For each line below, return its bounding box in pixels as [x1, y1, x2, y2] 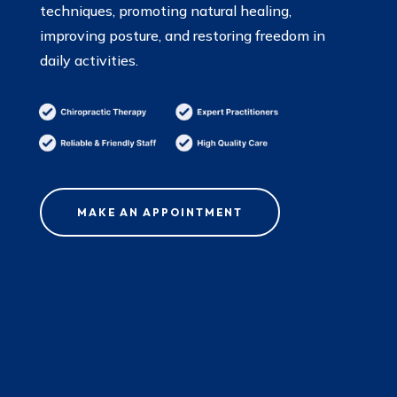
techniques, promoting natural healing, [39, 2, 292, 20]
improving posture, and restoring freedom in [39, 27, 325, 45]
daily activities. [39, 51, 138, 70]
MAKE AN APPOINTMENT [76, 205, 244, 219]
